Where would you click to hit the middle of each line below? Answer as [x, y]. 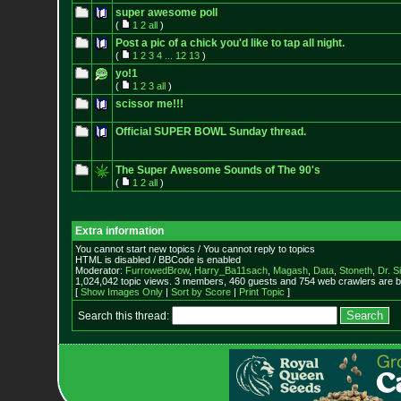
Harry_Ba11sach [230, 270]
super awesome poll [166, 13]
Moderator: [100, 270]
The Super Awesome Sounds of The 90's [218, 170]
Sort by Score [200, 292]
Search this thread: [124, 316]
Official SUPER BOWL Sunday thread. [210, 132]
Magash [290, 270]
